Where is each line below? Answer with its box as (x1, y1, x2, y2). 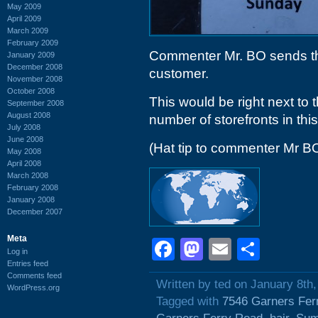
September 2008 (7, 98, 64, 107)
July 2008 (7, 122, 40, 131)
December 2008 (7, 62, 62, 71)
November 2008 (7, 74, 62, 83)
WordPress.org (7, 283, 60, 292)
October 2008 (7, 86, 55, 95)
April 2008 (7, 158, 41, 168)
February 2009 (7, 38, 58, 47)
